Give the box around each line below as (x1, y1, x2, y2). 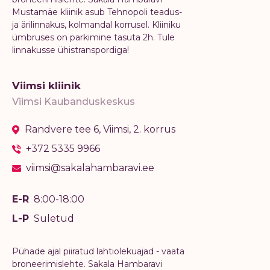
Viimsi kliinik (12, 80, 81, 92)
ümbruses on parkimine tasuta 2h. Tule (12, 32, 175, 43)
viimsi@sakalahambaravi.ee (26, 162, 154, 174)
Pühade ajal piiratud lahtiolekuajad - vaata (12, 246, 184, 257)
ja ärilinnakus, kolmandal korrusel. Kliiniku (12, 19, 181, 31)
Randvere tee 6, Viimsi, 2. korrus (25, 124, 175, 136)
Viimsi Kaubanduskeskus (12, 96, 135, 108)
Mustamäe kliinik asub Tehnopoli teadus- (12, 7, 182, 18)
